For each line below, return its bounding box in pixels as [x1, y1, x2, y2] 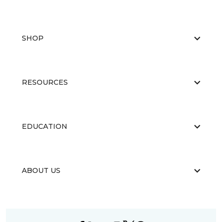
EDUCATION [22, 122, 67, 131]
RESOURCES [22, 78, 68, 87]
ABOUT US [22, 166, 60, 175]
